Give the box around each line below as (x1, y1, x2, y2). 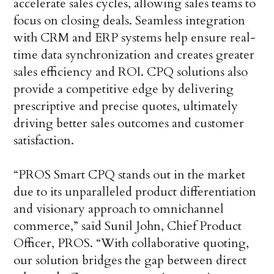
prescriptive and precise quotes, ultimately (13, 98, 239, 115)
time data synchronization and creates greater (13, 46, 255, 64)
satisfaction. (13, 132, 75, 149)
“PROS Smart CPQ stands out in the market (13, 166, 246, 183)
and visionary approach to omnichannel (13, 201, 224, 218)
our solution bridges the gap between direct (13, 252, 247, 269)
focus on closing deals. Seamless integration (13, 12, 246, 29)
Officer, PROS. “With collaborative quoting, (13, 235, 250, 252)
